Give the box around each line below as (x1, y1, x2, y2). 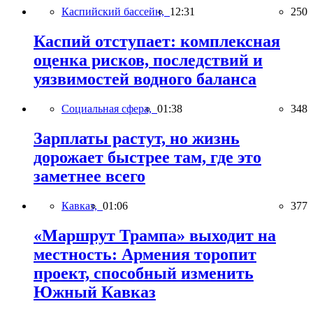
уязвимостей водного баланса (34, 69, 256, 88)
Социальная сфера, (61, 102, 157, 115)
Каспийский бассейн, (61, 6, 170, 18)
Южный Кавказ (34, 282, 156, 301)
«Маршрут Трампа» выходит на (34, 226, 276, 245)
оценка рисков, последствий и (34, 50, 263, 69)
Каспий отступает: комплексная (34, 31, 280, 50)
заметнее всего (34, 166, 145, 185)
